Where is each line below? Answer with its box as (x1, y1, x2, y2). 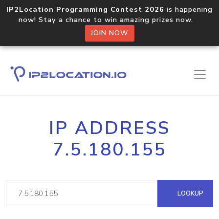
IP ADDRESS (49, 116, 170, 140)
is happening (164, 4, 213, 14)
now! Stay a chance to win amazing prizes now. (19, 15, 200, 24)
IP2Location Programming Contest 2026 (6, 4, 164, 14)
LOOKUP (175, 189, 203, 198)
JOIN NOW (90, 28, 129, 38)
